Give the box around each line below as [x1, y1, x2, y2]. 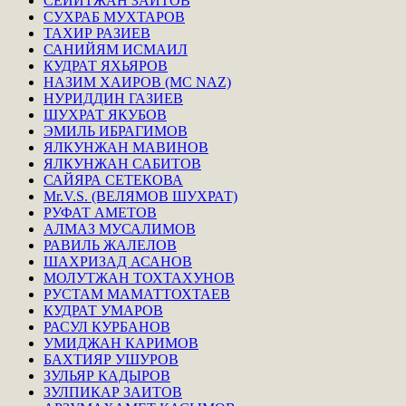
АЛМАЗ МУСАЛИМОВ [43, 220, 196, 237]
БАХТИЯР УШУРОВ [43, 351, 179, 367]
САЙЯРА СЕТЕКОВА [43, 171, 183, 188]
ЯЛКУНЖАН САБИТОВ [43, 155, 201, 171]
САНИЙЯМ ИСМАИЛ [43, 41, 188, 57]
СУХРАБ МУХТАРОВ [43, 8, 185, 24]
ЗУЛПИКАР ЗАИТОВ [43, 383, 182, 400]
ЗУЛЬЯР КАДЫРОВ [43, 367, 170, 383]
